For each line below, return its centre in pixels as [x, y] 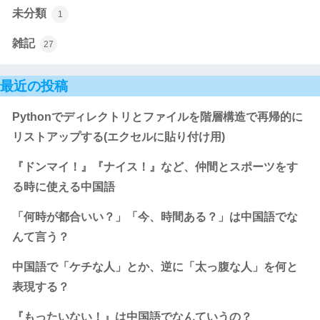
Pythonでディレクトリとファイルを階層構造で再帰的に [157, 116]
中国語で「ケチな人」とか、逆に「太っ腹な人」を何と [155, 266]
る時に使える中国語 [64, 186]
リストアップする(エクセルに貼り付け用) [119, 136]
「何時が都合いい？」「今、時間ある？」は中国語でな [155, 216]
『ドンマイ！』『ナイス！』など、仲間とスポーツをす [155, 166]
